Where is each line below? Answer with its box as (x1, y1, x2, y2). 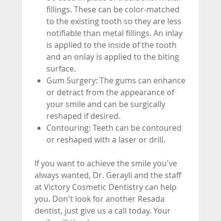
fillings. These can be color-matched (46, 3, 180, 15)
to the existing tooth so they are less (46, 15, 182, 27)
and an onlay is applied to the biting (46, 51, 179, 62)
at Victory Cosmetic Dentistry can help (35, 181, 177, 192)
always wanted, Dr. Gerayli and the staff (35, 169, 181, 181)
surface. (46, 63, 76, 74)
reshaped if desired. (46, 110, 120, 121)
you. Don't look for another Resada (35, 193, 165, 204)
